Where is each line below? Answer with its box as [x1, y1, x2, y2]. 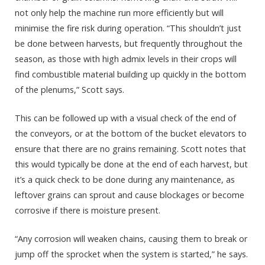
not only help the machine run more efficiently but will [15, 7, 224, 18]
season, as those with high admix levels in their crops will [15, 53, 237, 64]
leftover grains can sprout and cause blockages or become [15, 189, 244, 201]
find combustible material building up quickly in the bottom [15, 69, 246, 80]
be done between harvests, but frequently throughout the [15, 38, 243, 49]
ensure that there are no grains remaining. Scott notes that [15, 143, 246, 155]
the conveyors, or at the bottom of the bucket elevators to [15, 128, 247, 140]
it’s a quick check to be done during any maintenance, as [15, 174, 235, 186]
